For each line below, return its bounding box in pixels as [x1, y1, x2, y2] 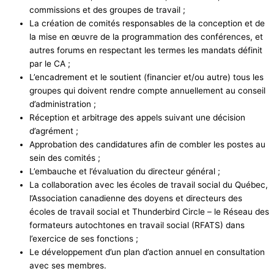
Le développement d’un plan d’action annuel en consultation [29, 247, 265, 257]
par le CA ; [29, 59, 70, 69]
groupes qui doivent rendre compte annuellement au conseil [29, 86, 265, 96]
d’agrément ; [29, 126, 78, 136]
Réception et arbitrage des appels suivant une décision [29, 113, 245, 123]
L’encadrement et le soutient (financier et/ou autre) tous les [29, 72, 264, 83]
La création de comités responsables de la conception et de [29, 18, 265, 29]
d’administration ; [29, 99, 96, 109]
